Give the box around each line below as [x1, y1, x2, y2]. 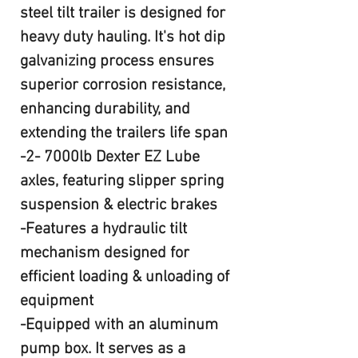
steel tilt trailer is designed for [20, 4, 225, 23]
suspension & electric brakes [20, 196, 217, 215]
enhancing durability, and [20, 100, 190, 119]
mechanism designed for [20, 244, 189, 263]
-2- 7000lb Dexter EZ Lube [20, 148, 200, 167]
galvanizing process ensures [20, 52, 214, 71]
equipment [20, 292, 93, 311]
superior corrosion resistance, [20, 76, 225, 95]
